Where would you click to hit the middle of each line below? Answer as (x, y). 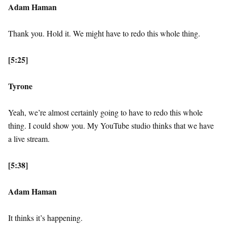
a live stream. (29, 139)
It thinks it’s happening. (45, 218)
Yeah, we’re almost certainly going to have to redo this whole (105, 112)
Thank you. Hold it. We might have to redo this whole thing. (104, 33)
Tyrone (20, 86)
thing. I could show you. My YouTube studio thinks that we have (111, 126)
